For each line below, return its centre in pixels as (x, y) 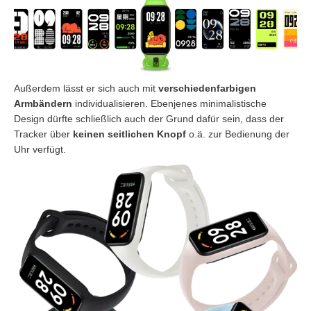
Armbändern (43, 103)
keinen (89, 134)
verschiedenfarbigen (207, 88)
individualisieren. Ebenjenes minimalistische (169, 103)
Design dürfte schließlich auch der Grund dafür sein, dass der (149, 118)
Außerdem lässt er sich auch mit (86, 88)
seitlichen (131, 134)
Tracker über (43, 134)
